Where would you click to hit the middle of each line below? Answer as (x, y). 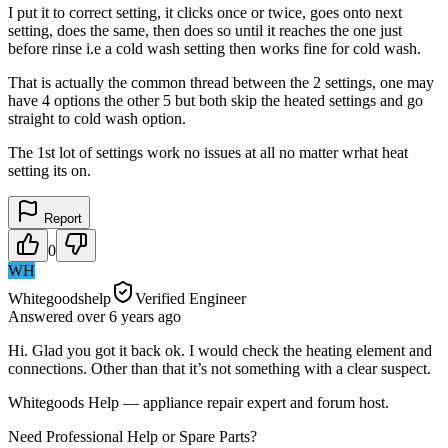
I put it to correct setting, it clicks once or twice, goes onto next (205, 12)
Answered (42, 316)
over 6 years (115, 316)
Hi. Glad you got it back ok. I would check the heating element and (220, 350)
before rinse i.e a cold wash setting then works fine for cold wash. (214, 48)
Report (61, 218)
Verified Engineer (190, 298)
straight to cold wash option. (97, 118)
